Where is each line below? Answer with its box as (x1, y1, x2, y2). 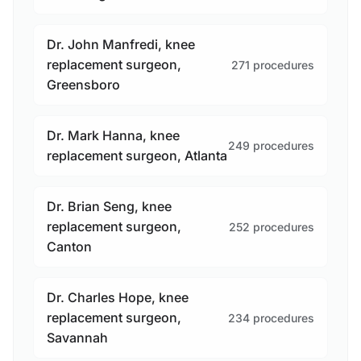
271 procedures (231, 57, 314, 72)
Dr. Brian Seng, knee (47, 198, 172, 215)
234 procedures (228, 310, 314, 325)
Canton (47, 239, 92, 255)
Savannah (47, 330, 108, 346)
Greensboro (47, 77, 120, 93)
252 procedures (229, 219, 314, 234)
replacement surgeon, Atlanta (47, 147, 227, 164)
